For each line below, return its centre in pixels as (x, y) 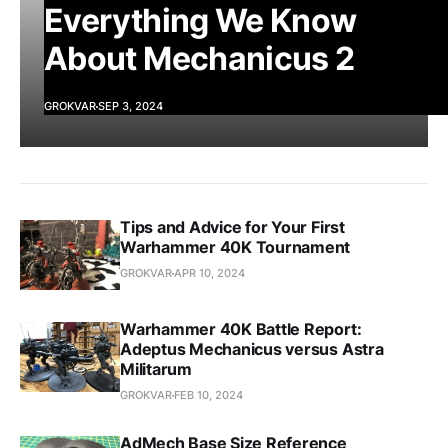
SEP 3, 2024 (130, 106)
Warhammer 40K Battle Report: (241, 329)
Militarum (156, 369)
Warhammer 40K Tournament (235, 247)
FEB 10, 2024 (208, 395)
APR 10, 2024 (209, 273)
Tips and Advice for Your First (232, 227)
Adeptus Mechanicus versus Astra (252, 349)
